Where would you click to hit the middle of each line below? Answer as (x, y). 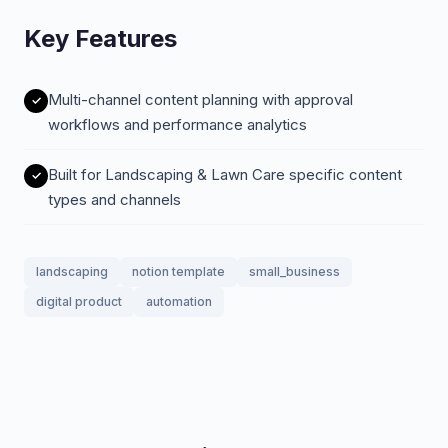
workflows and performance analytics (177, 124)
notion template (178, 271)
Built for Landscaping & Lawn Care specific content (225, 174)
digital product (79, 301)
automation (179, 301)
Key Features (100, 38)
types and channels (114, 199)
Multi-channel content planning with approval (200, 99)
